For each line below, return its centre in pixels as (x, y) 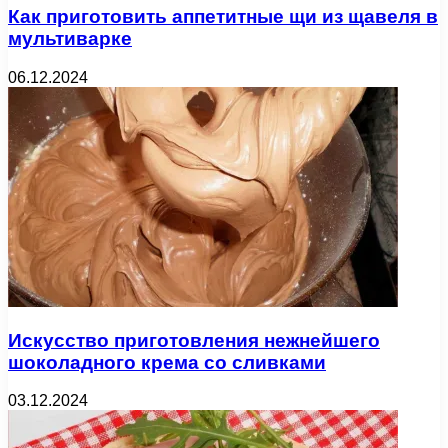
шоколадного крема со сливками (167, 362)
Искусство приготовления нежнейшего (194, 340)
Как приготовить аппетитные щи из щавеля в (223, 17)
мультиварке (70, 39)
